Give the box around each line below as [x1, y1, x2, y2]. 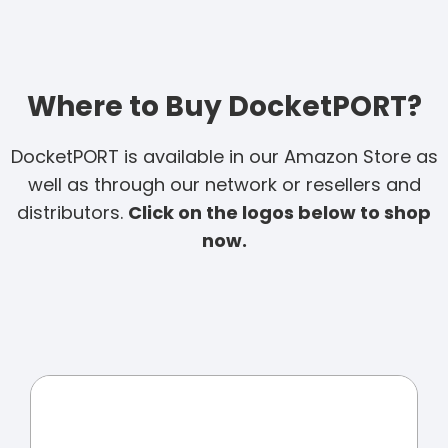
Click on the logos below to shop [128, 199, 431, 225]
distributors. [17, 199, 128, 225]
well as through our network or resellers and [27, 171, 421, 197]
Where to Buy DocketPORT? [26, 86, 422, 126]
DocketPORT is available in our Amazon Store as [10, 143, 438, 169]
